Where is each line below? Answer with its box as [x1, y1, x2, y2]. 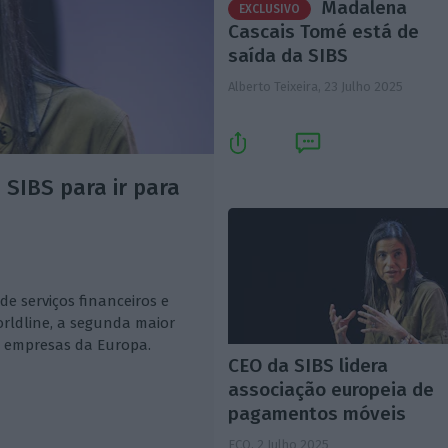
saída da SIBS [228, 44, 349, 68]
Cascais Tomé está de [228, 20, 420, 44]
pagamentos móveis [228, 402, 407, 426]
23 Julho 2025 [324, 79, 404, 95]
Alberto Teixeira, [228, 79, 325, 95]
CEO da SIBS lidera [228, 354, 389, 378]
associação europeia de [228, 378, 435, 402]
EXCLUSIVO [239, 2, 301, 17]
